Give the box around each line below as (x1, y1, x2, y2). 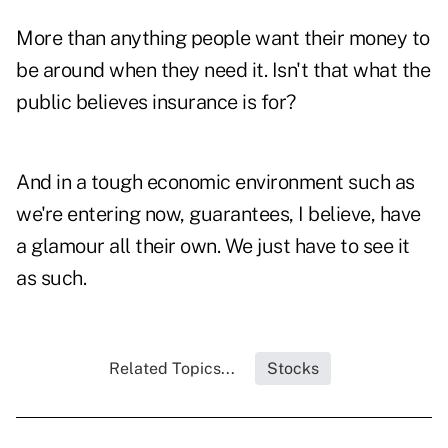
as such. (16, 266, 86, 291)
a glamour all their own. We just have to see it (16, 234, 410, 259)
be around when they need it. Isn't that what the (16, 58, 430, 83)
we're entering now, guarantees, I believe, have (16, 202, 421, 227)
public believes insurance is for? (16, 90, 296, 115)
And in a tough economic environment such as (16, 170, 415, 195)
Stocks (267, 359, 319, 379)
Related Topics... (109, 359, 235, 379)
